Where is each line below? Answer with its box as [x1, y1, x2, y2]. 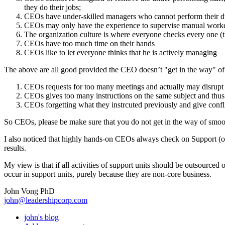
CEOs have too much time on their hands [24, 39, 155, 48]
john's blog [24, 212, 59, 221]
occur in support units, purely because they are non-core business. [4, 169, 211, 178]
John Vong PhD [4, 186, 55, 195]
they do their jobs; [24, 3, 81, 12]
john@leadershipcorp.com [4, 195, 87, 204]
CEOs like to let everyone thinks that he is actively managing [24, 48, 217, 57]
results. [4, 143, 26, 152]
